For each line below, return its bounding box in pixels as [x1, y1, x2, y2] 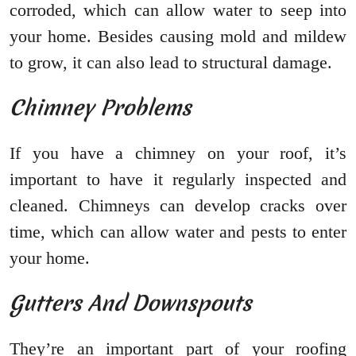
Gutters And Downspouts [10, 288, 252, 319]
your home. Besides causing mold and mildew [10, 26, 346, 47]
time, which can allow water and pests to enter [10, 222, 346, 242]
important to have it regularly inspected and [10, 169, 346, 190]
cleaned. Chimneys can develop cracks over [10, 195, 346, 216]
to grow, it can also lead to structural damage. [10, 52, 332, 73]
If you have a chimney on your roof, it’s [10, 143, 346, 164]
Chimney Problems [10, 93, 192, 123]
